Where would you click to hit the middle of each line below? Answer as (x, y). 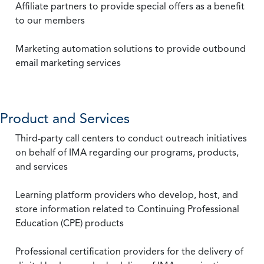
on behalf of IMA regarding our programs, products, (127, 152)
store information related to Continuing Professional (127, 209)
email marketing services (68, 63)
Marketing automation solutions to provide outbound (131, 49)
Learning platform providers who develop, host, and (127, 195)
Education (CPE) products (70, 223)
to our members (50, 20)
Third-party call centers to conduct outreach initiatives (131, 138)
